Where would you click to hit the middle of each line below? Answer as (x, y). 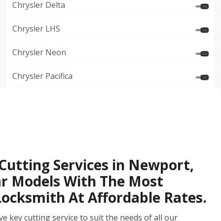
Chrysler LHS (37, 29)
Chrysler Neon (39, 52)
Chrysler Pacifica (43, 76)
